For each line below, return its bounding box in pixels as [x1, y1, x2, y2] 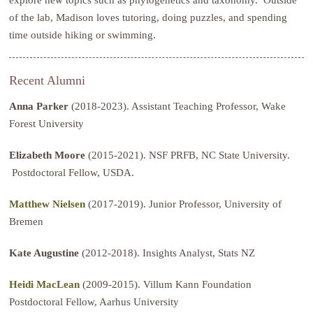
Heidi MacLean [9, 277, 80, 290]
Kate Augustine [9, 246, 82, 259]
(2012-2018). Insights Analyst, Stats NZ [82, 246, 256, 259]
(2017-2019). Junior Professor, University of [88, 197, 282, 210]
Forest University [9, 117, 85, 129]
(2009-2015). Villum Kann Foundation [82, 277, 252, 290]
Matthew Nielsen [9, 197, 86, 210]
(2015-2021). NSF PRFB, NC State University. [88, 148, 291, 161]
